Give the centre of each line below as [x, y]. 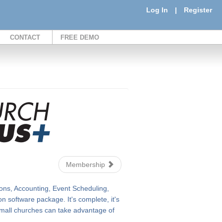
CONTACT [25, 37]
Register [198, 10]
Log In [157, 10]
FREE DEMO [80, 37]
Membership [86, 165]
